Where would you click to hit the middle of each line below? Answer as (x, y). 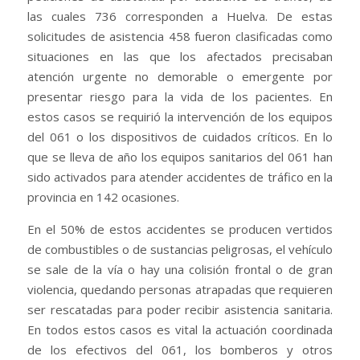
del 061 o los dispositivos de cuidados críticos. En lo (180, 136)
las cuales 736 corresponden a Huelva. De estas (180, 16)
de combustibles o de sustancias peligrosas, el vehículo (180, 249)
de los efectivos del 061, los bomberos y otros (180, 349)
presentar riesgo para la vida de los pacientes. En (180, 96)
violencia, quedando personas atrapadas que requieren (180, 289)
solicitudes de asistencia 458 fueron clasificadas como (180, 36)
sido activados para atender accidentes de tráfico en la (180, 176)
